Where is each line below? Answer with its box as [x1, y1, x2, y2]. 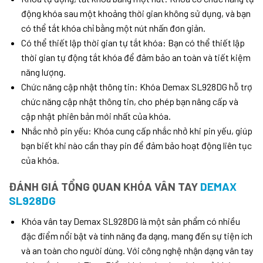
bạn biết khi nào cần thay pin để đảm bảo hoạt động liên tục [21, 140, 252, 151]
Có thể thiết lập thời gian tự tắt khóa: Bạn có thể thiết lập [21, 37, 245, 49]
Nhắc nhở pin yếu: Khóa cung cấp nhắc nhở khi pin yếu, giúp [21, 125, 252, 137]
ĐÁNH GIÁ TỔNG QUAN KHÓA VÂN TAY [9, 180, 200, 193]
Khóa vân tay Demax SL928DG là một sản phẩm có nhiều [21, 215, 240, 227]
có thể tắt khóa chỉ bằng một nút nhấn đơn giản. [21, 22, 205, 34]
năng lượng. [21, 66, 66, 78]
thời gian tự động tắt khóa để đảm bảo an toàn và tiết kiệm [21, 52, 251, 63]
